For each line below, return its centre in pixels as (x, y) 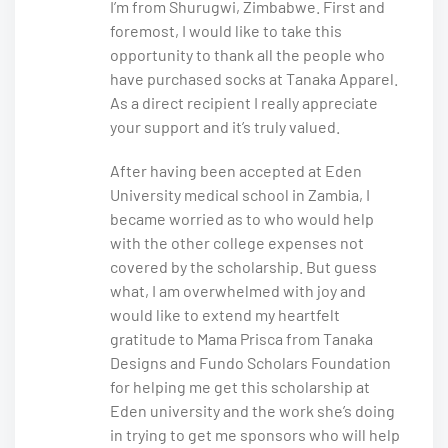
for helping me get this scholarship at (240, 387)
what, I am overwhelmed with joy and (238, 291)
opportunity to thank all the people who (247, 55)
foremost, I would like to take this (226, 31)
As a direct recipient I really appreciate (244, 103)
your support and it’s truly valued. (225, 127)
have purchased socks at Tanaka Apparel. (254, 79)
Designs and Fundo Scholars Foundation (250, 363)
